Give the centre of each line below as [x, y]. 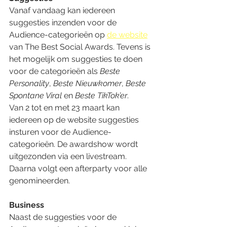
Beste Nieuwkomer [87, 83]
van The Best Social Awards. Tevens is [81, 47]
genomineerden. [40, 180]
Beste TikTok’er [101, 95]
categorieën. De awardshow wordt [74, 144]
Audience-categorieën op [58, 34]
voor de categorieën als [54, 71]
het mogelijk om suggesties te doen [77, 59]
